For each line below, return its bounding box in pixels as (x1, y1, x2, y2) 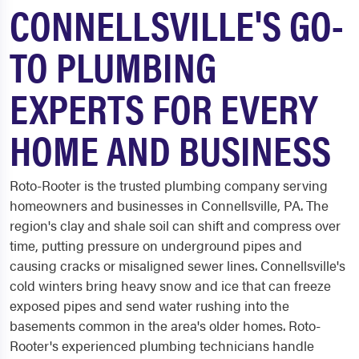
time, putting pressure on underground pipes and (10, 236, 302, 256)
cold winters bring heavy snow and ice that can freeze (10, 276, 331, 296)
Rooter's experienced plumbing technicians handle (10, 336, 314, 356)
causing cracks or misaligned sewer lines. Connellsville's (10, 256, 345, 276)
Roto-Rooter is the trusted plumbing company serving (10, 175, 328, 196)
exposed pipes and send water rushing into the (10, 296, 289, 316)
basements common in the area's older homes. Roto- (10, 316, 321, 336)
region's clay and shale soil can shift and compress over (10, 216, 341, 236)
